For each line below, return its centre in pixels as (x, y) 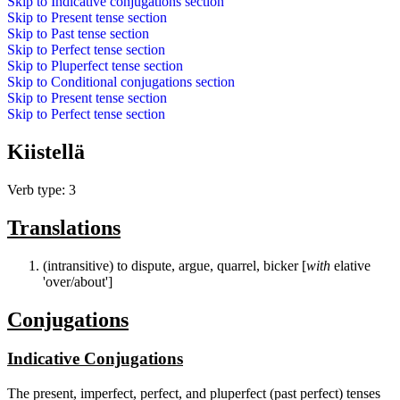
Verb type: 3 (42, 189)
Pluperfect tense (96, 66)
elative (350, 265)
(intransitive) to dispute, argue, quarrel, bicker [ (175, 265)
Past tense (79, 33)
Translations (64, 227)
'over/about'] (78, 281)
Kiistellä (46, 151)
